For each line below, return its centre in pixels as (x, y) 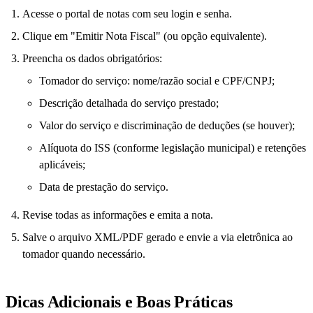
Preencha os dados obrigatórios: (92, 59)
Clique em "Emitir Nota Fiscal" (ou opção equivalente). (145, 36)
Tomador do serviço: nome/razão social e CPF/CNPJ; (157, 81)
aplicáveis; (62, 165)
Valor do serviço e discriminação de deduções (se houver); (167, 126)
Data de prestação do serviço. (104, 187)
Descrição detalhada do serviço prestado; (129, 103)
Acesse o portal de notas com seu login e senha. (127, 14)
